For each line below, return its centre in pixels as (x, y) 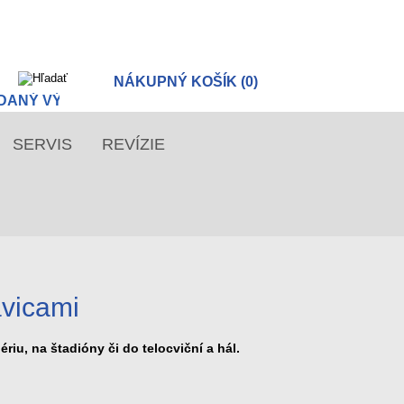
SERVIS (42, 144)
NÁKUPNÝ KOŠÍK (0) (186, 82)
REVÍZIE (133, 144)
